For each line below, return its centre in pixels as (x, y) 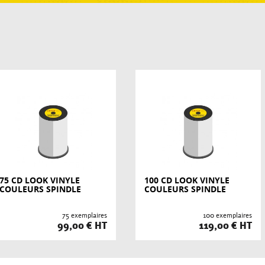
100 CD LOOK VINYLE (187, 180)
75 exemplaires (85, 215)
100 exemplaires (227, 215)
